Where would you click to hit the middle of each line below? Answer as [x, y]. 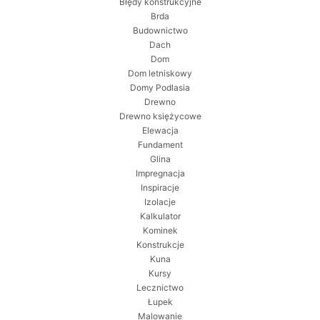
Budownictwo [160, 31]
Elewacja [160, 131]
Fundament [160, 145]
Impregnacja [160, 174]
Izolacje [160, 202]
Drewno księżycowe [160, 116]
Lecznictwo [160, 288]
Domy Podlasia [160, 88]
